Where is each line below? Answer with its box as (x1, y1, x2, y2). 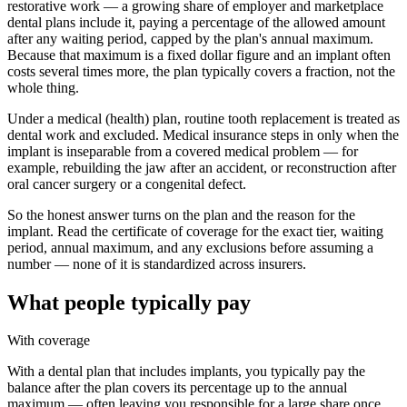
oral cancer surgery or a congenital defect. (7, 175, 246, 192)
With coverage (7, 333, 90, 349)
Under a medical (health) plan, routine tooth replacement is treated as (7, 110, 400, 126)
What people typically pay (7, 290, 251, 314)
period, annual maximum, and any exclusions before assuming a (7, 239, 373, 255)
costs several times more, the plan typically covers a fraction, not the (7, 63, 395, 79)
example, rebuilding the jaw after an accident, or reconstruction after (7, 159, 396, 175)
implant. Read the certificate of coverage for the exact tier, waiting (7, 223, 383, 239)
